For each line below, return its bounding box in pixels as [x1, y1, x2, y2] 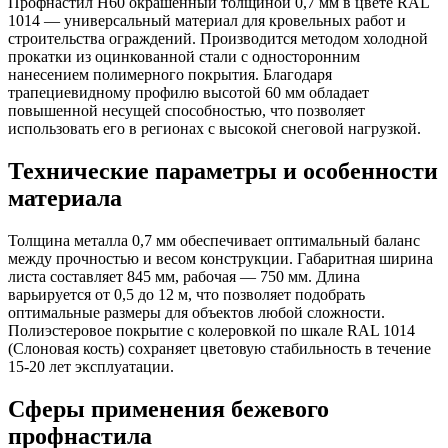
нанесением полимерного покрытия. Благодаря [8, 65, 332, 83]
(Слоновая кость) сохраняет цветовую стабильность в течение [8, 339, 431, 357]
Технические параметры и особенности [8, 157, 438, 184]
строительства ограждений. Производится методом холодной [8, 29, 428, 47]
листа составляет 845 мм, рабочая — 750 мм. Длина [8, 267, 360, 285]
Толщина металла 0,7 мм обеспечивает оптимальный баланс [8, 231, 420, 249]
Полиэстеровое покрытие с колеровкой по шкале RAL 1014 [8, 321, 415, 339]
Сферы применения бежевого [8, 395, 329, 422]
